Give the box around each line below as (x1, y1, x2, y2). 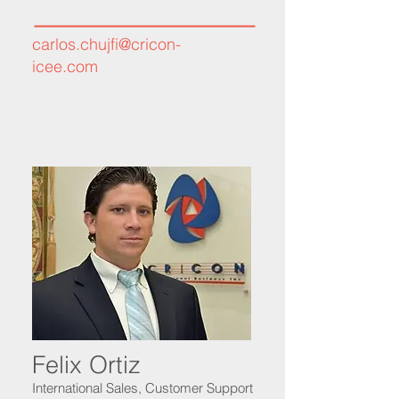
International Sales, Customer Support (32, 379, 253, 396)
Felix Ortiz (32, 350, 141, 379)
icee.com (32, 56, 98, 77)
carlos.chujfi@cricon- (32, 34, 181, 54)
